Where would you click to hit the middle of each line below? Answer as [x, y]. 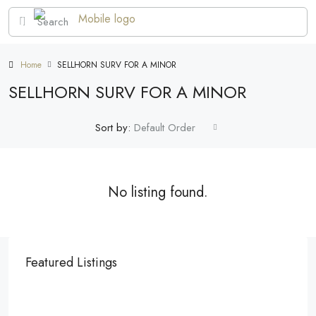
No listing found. [158, 192]
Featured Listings [71, 262]
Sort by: [113, 128]
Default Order [165, 128]
